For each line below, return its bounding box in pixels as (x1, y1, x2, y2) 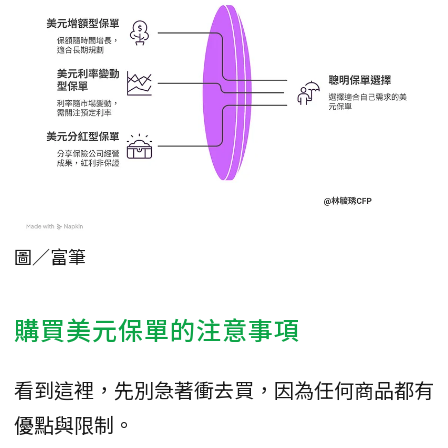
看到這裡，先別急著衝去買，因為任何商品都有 (14, 374, 434, 404)
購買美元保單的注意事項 (14, 310, 300, 347)
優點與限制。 (14, 409, 134, 439)
